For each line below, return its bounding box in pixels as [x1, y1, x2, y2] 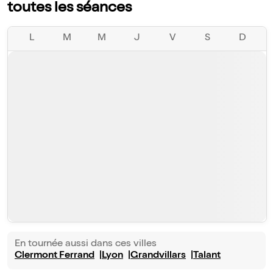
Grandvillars [130, 251, 186, 261]
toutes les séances [7, 1, 132, 16]
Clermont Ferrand [15, 251, 94, 261]
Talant [193, 251, 221, 261]
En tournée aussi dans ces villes [15, 239, 157, 250]
